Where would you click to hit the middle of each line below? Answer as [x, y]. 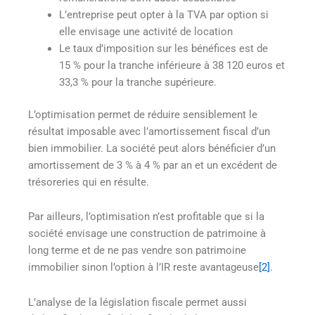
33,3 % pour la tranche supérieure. [137, 83]
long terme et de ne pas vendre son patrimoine [137, 251]
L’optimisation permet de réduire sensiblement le [143, 114]
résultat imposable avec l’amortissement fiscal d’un [149, 131]
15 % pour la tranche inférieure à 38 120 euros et [172, 66]
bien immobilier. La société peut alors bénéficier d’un [152, 148]
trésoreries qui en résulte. [89, 182]
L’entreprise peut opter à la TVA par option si [163, 15]
